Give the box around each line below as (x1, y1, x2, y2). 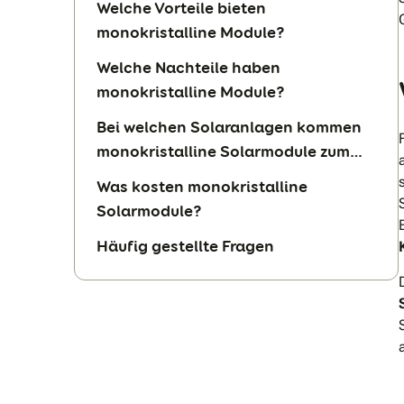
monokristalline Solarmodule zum (96, 140, 350, 161)
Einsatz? (96, 164, 161, 186)
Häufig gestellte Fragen (96, 234, 274, 256)
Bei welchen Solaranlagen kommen (96, 115, 362, 137)
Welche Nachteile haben (96, 56, 280, 78)
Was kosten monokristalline (96, 175, 308, 197)
